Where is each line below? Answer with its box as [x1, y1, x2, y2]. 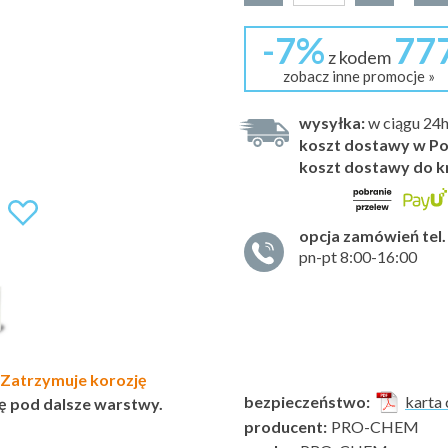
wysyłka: [299, 113, 365, 132]
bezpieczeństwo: [244, 392, 370, 411]
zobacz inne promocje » [283, 67, 435, 85]
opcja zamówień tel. [299, 225, 446, 245]
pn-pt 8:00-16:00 [299, 246, 417, 266]
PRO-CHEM [328, 417, 419, 436]
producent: [244, 417, 327, 436]
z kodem [324, 46, 394, 68]
